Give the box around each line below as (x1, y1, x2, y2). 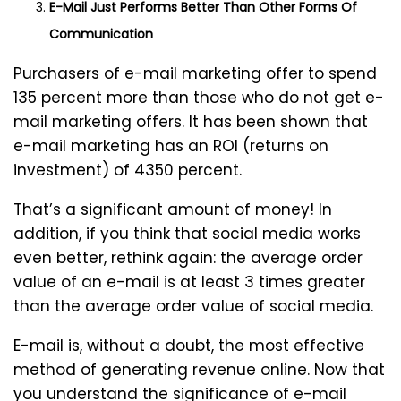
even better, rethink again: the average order (13, 247, 363, 269)
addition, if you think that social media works (13, 223, 361, 245)
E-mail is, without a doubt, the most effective (13, 335, 364, 357)
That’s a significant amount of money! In (13, 199, 332, 221)
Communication (49, 25, 153, 44)
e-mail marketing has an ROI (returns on (13, 135, 328, 158)
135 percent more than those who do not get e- (13, 87, 384, 109)
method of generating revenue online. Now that (13, 359, 385, 381)
